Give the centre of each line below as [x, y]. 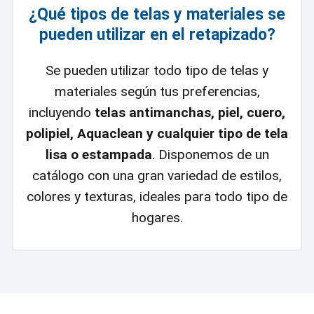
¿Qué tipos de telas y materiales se [157, 15]
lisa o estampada [98, 155]
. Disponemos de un [210, 155]
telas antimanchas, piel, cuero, [190, 113]
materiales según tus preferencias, [157, 92]
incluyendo [62, 113]
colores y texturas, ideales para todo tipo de [157, 197]
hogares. [157, 218]
